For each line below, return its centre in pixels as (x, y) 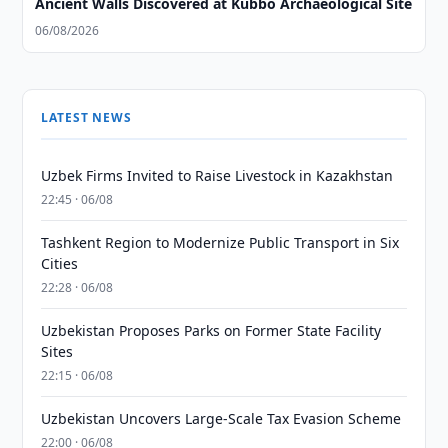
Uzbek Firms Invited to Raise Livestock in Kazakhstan (217, 175)
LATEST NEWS (86, 117)
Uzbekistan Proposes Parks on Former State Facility (211, 330)
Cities (60, 263)
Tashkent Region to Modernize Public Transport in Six (220, 242)
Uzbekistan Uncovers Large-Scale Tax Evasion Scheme (221, 418)
